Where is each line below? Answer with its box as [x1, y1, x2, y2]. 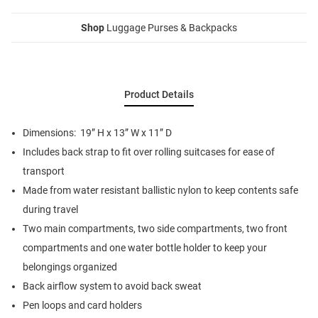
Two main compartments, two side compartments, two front [23, 222, 287, 234]
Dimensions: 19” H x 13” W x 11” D [23, 126, 172, 138]
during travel [23, 203, 78, 215]
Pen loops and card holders [23, 299, 142, 311]
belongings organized [23, 261, 117, 273]
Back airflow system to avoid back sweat [23, 280, 202, 292]
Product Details [124, 88, 194, 100]
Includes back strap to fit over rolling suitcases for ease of [23, 146, 275, 158]
